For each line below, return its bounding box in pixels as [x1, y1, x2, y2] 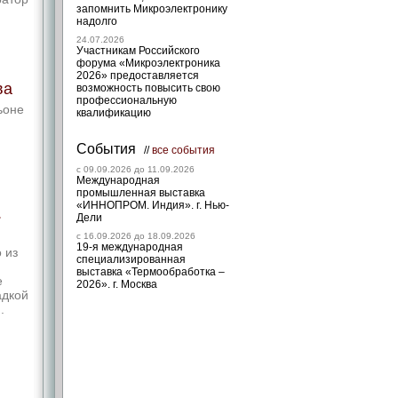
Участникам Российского [76, 44, 200, 57]
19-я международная [76, 241, 183, 253]
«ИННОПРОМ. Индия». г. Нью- [76, 199, 229, 211]
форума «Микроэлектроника [76, 57, 220, 69]
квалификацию [76, 107, 151, 119]
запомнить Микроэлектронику [76, 3, 227, 15]
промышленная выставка [76, 187, 205, 199]
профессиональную [76, 94, 177, 107]
